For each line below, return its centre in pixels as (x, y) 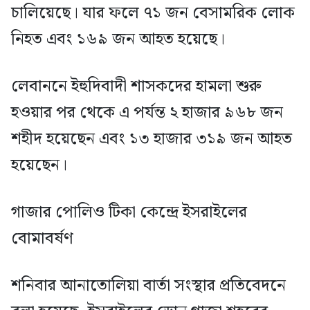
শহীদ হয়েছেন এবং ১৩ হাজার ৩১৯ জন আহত (152, 139)
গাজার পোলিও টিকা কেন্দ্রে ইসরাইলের (129, 212)
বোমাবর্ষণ (42, 238)
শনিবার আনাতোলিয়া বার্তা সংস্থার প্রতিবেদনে (148, 285)
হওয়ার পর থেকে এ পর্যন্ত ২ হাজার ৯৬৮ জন (147, 112)
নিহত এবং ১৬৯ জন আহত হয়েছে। (118, 39)
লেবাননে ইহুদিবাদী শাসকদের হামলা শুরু (136, 86)
